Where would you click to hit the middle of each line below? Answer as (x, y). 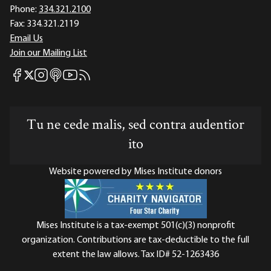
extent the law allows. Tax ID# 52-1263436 (135, 255)
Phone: (23, 10)
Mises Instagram (66, 75)
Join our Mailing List (48, 54)
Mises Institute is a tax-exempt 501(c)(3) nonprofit (135, 226)
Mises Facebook (40, 75)
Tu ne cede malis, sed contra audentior (135, 126)
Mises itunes (72, 75)
